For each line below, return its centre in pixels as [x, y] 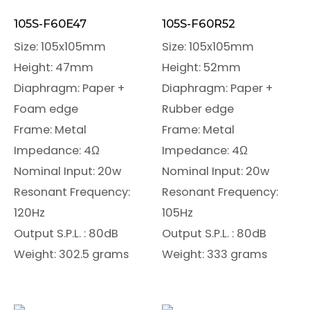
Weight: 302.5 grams [71, 254]
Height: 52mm [201, 67]
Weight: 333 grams [215, 254]
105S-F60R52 [199, 23]
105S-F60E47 [50, 23]
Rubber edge [198, 109]
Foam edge [46, 109]
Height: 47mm [54, 67]
